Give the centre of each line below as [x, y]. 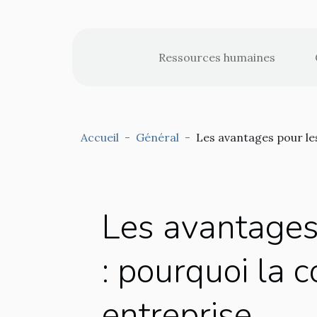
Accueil [100, 137]
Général [157, 137]
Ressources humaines [217, 57]
